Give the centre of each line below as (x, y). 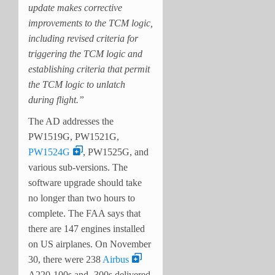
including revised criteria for (83, 38)
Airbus (116, 259)
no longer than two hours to (82, 198)
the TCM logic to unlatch (77, 84)
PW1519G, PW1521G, (74, 136)
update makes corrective (75, 7)
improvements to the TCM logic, (91, 23)
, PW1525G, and (116, 152)
